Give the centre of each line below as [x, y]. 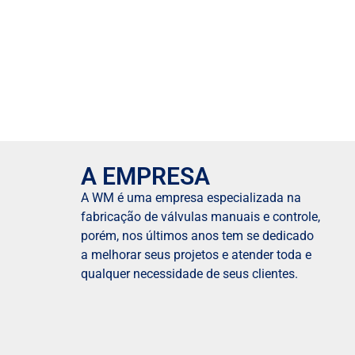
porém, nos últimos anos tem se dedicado [197, 236]
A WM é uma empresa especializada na [191, 198]
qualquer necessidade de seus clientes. [189, 274]
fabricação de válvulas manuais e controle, [200, 217]
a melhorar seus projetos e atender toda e [196, 255]
